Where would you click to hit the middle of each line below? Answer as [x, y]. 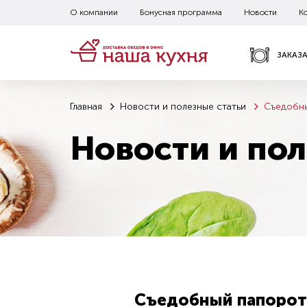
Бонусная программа [181, 12]
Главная [86, 107]
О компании [94, 12]
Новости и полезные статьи [183, 107]
